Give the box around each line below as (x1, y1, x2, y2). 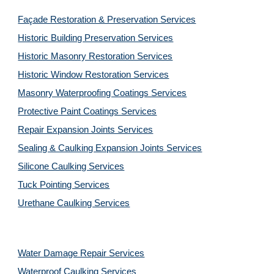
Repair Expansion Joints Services (18, 125, 154, 135)
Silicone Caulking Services (18, 161, 125, 171)
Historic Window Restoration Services (18, 70, 169, 80)
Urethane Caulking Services (18, 198, 130, 208)
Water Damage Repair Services (18, 248, 145, 258)
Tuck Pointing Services (18, 180, 110, 190)
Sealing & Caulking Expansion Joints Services (18, 143, 202, 153)
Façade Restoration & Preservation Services (18, 15, 196, 24)
